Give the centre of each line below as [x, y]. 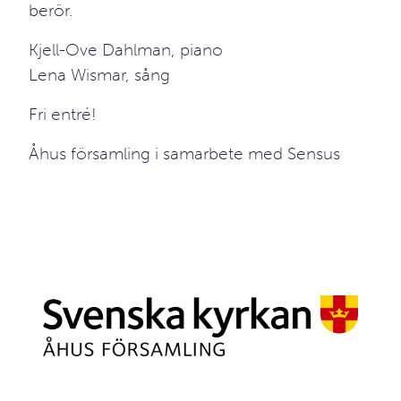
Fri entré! [63, 114]
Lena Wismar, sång [99, 75]
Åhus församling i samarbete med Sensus [184, 154]
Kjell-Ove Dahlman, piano [126, 50]
